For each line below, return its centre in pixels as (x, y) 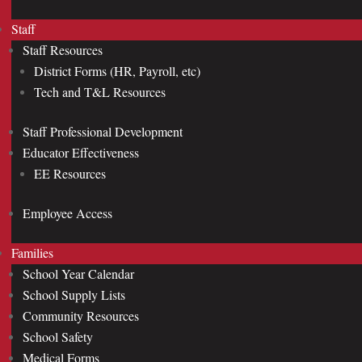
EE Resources (70, 173)
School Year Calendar (78, 274)
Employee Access (67, 213)
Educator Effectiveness (81, 152)
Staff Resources (63, 50)
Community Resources (81, 316)
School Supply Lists (74, 295)
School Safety (58, 337)
